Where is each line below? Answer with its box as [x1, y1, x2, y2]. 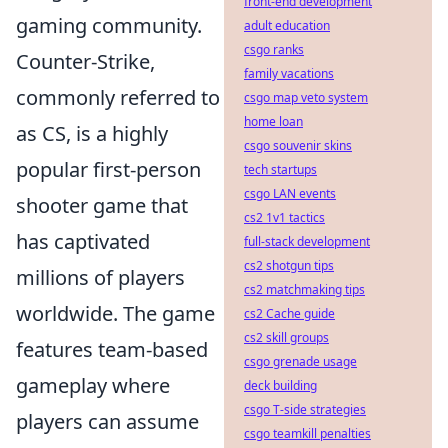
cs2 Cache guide [244, 305, 335, 322]
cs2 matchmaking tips [244, 281, 365, 298]
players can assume [16, 408, 199, 435]
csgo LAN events [244, 185, 336, 202]
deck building [244, 377, 317, 394]
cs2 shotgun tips [244, 257, 334, 274]
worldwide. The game [16, 300, 215, 327]
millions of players [16, 264, 185, 291]
